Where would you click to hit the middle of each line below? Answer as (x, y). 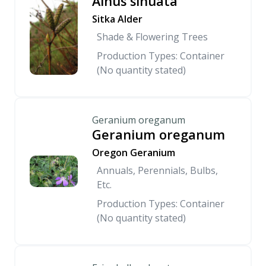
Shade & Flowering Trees (152, 37)
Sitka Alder (117, 19)
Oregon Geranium (134, 153)
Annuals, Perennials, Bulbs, (157, 170)
